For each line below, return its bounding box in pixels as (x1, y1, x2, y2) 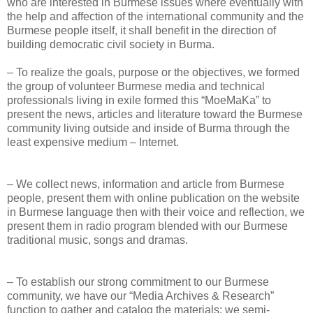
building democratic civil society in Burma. (7, 38, 214, 50)
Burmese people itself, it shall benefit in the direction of (7, 24, 276, 36)
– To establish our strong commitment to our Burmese (7, 275, 269, 288)
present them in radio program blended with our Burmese (7, 219, 288, 232)
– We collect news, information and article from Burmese (7, 177, 284, 190)
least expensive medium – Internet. (7, 136, 179, 148)
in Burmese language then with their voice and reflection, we (7, 205, 305, 218)
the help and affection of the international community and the (7, 10, 304, 22)
